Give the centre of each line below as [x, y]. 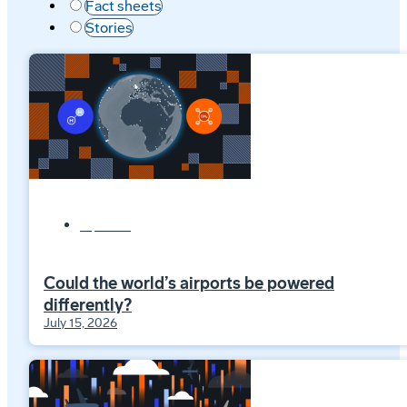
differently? [88, 305]
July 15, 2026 [80, 323]
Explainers [105, 226]
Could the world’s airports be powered [189, 283]
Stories [109, 27]
